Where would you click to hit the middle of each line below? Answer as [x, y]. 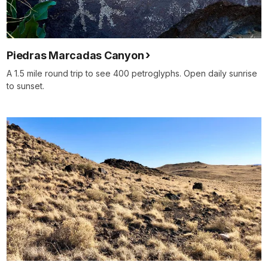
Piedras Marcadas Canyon [75, 56]
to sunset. [25, 86]
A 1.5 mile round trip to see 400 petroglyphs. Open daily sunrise [132, 74]
